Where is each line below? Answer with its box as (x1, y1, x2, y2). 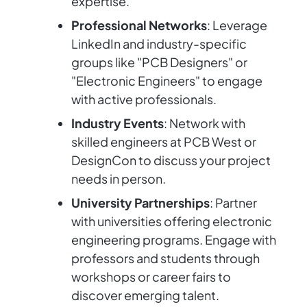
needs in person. (71, 171, 166, 187)
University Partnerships (71, 195, 210, 211)
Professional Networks (71, 17, 207, 34)
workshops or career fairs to (71, 269, 231, 285)
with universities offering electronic (71, 213, 272, 230)
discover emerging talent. (71, 287, 219, 304)
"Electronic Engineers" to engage (71, 73, 262, 89)
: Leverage (207, 17, 267, 34)
